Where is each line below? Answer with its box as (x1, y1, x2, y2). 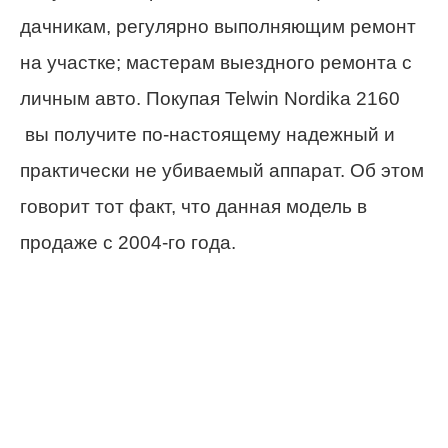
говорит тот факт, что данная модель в (20, 196, 367, 218)
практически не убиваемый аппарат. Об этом (20, 160, 424, 182)
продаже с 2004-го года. (20, 232, 236, 254)
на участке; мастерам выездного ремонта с (20, 52, 412, 74)
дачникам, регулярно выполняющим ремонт (20, 16, 416, 38)
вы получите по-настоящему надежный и (20, 124, 395, 146)
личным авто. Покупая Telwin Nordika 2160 (20, 88, 400, 110)
